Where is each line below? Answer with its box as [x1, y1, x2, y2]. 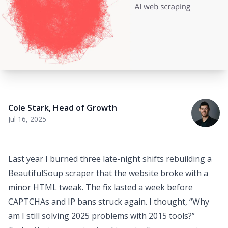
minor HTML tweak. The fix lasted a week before [8, 182, 193, 193]
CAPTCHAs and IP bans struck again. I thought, [8, 196, 189, 207]
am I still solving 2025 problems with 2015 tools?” [8, 210, 195, 221]
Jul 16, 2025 [8, 114, 46, 124]
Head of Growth [53, 102, 117, 113]
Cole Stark [8, 102, 49, 113]
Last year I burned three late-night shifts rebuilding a [8, 153, 212, 164]
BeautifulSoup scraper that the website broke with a [8, 167, 208, 179]
